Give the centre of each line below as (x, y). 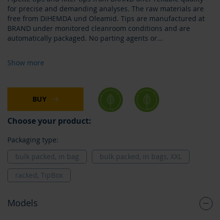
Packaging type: (33, 140)
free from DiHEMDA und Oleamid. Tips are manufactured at (106, 18)
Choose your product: (49, 121)
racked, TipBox (39, 175)
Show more (26, 63)
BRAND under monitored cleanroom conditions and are (99, 28)
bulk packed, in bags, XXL (141, 156)
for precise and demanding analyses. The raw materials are (106, 9)
